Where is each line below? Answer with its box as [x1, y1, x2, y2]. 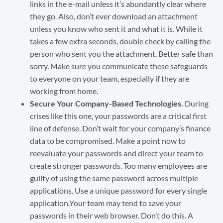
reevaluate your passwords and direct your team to [30, 148, 203, 158]
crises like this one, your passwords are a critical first [30, 111, 207, 121]
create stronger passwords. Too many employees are [30, 161, 207, 171]
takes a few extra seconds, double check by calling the [30, 36, 211, 46]
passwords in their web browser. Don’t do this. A [30, 211, 193, 221]
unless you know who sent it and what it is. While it [30, 24, 203, 34]
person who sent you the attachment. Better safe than [30, 49, 213, 59]
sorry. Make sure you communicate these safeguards [30, 61, 208, 71]
